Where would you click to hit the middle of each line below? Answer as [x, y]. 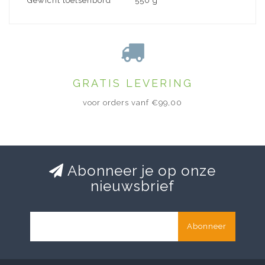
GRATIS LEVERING [132, 83]
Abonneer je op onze [140, 171]
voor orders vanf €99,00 [132, 103]
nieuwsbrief [132, 186]
